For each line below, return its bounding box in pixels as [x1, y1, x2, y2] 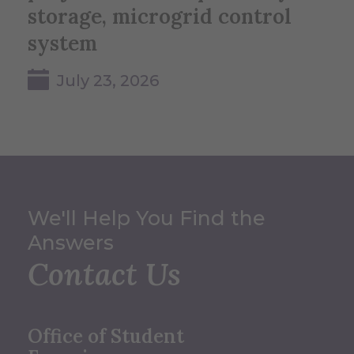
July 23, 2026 [57, 71, 159, 91]
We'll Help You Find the [28, 206, 265, 231]
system [28, 30, 97, 57]
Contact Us [28, 254, 181, 295]
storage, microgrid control [28, 3, 292, 30]
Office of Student [28, 324, 184, 349]
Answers [28, 231, 114, 255]
